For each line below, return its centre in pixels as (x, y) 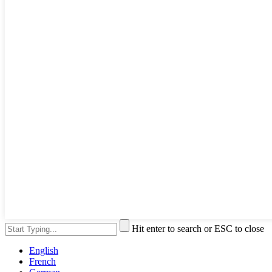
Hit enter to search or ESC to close (198, 229)
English (44, 251)
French (42, 262)
